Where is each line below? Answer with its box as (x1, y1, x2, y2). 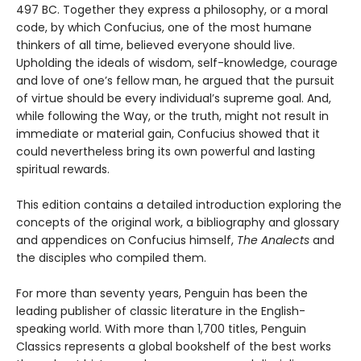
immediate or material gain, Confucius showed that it (16, 126, 320, 143)
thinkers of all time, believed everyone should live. (16, 37, 295, 54)
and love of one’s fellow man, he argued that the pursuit (16, 73, 334, 89)
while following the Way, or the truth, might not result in (16, 108, 329, 125)
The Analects (237, 232, 309, 249)
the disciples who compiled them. (16, 250, 206, 267)
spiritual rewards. (16, 161, 110, 178)
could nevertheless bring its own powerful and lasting (16, 143, 315, 160)
